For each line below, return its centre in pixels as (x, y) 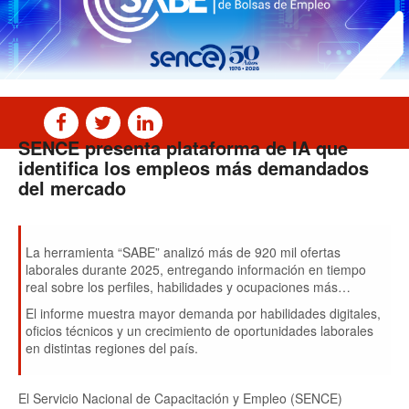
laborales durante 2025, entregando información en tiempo (196, 269)
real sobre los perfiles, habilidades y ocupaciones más (182, 287)
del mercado (72, 188)
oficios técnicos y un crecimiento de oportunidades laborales (199, 330)
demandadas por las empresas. (117, 304)
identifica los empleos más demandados (194, 168)
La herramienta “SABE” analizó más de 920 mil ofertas (183, 252)
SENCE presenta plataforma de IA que (183, 147)
